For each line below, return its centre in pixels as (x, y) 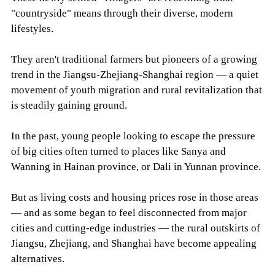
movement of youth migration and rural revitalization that (136, 90)
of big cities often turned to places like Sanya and (118, 152)
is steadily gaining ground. (69, 106)
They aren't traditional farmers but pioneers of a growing (134, 60)
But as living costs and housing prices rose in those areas (134, 198)
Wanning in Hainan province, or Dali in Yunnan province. (136, 167)
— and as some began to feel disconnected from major (129, 213)
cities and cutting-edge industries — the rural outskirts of (135, 228)
